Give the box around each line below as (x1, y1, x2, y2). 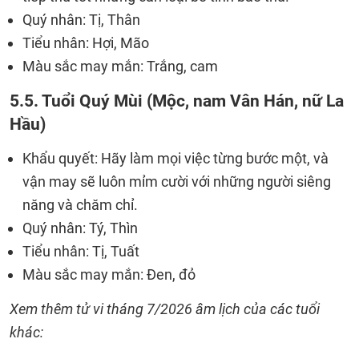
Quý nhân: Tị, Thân (22, 11, 140, 28)
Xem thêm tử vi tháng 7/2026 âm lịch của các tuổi (10, 301, 320, 317)
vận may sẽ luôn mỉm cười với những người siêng (22, 173, 331, 190)
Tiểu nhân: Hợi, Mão (22, 34, 149, 51)
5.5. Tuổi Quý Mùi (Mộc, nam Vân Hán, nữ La (10, 91, 344, 111)
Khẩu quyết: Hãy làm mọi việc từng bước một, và (22, 150, 329, 167)
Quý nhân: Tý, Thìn (22, 220, 138, 236)
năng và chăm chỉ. (22, 196, 138, 213)
